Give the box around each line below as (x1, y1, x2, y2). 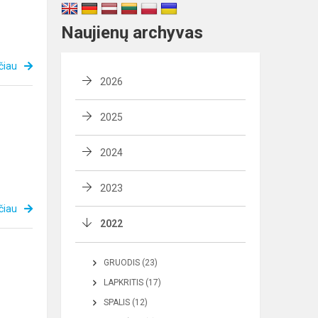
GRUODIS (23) (104, 258, 158, 268)
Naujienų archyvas (61, 23, 203, 43)
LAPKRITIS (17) (104, 278, 161, 287)
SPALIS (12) (104, 297, 148, 307)
